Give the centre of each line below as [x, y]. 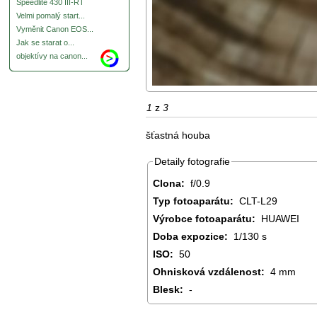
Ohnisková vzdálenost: [210, 271]
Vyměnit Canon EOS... [55, 29]
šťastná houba [178, 135]
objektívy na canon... [52, 56]
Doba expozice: [192, 236]
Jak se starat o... [45, 43]
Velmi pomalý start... [51, 16]
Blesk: [169, 289]
